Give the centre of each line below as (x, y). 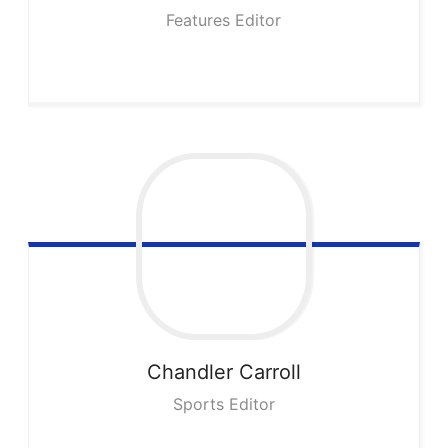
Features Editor (224, 19)
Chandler (189, 372)
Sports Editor (223, 404)
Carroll (269, 372)
